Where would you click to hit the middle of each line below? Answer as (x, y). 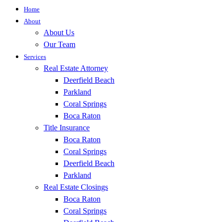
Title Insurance (67, 128)
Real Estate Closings (76, 187)
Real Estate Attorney (76, 68)
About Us (59, 33)
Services (35, 57)
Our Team (59, 45)
